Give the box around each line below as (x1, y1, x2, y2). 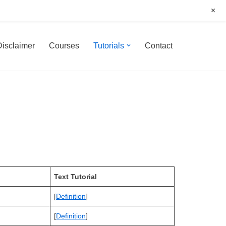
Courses (49, 41, 79, 50)
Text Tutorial (54, 173, 97, 181)
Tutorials (93, 41, 124, 50)
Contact (145, 41, 173, 50)
